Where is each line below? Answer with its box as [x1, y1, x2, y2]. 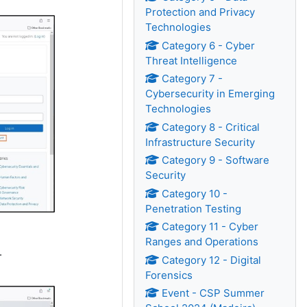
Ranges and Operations [145, 235, 259, 248]
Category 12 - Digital [162, 253, 262, 267]
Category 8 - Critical [162, 120, 260, 134]
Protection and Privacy [145, 5, 256, 19]
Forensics [145, 268, 193, 282]
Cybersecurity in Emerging [145, 87, 275, 100]
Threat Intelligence [145, 53, 238, 67]
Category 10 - [162, 186, 228, 200]
